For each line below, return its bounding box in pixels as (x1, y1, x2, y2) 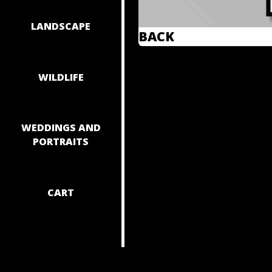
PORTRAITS (33, 135, 89, 149)
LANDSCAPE (31, 19, 90, 33)
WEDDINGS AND (21, 121, 101, 135)
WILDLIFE (38, 70, 84, 84)
